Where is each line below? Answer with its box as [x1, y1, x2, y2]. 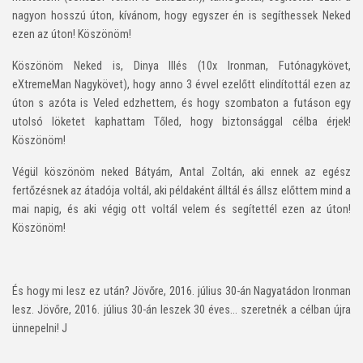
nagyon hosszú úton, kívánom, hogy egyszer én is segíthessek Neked [12, 8, 351, 23]
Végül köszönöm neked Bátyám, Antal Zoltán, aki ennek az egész [12, 164, 351, 179]
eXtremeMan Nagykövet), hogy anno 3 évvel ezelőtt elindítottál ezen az [12, 77, 351, 92]
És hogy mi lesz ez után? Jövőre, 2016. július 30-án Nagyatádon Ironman [12, 284, 351, 298]
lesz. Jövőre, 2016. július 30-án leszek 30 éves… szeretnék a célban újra [12, 302, 351, 317]
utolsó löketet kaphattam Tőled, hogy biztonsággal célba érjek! [12, 114, 351, 129]
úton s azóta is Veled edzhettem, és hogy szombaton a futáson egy [12, 96, 351, 110]
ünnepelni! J [12, 321, 67, 335]
